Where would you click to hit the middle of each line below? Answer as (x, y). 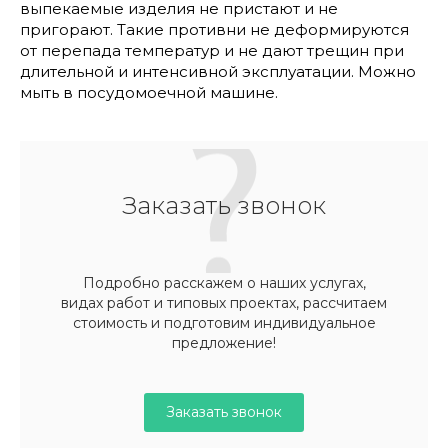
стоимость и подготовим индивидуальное (224, 323)
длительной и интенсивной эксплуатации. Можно (218, 71)
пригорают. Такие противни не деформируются (214, 29)
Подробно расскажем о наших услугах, (224, 283)
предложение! (224, 343)
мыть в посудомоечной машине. (149, 92)
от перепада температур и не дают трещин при (212, 50)
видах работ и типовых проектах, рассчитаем (224, 303)
